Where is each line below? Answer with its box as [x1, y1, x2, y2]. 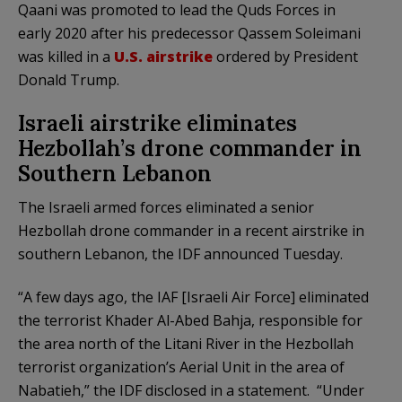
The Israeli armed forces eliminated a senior [18, 197, 314, 217]
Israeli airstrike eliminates [18, 109, 297, 137]
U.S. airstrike [114, 46, 213, 66]
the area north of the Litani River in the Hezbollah [18, 333, 354, 354]
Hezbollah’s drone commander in [18, 134, 362, 162]
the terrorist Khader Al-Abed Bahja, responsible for [18, 310, 363, 330]
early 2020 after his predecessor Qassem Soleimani [18, 22, 361, 43]
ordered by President [213, 46, 358, 66]
